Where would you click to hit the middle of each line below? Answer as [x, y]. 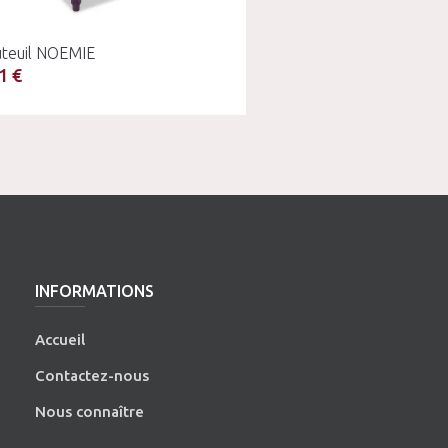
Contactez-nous [92, 375]
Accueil [60, 339]
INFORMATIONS [95, 290]
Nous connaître [90, 411]
